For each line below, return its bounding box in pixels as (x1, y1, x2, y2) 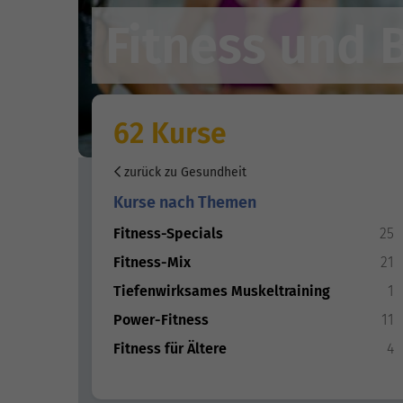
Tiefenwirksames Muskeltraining (113, 282, 330, 300)
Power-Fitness (113, 311, 209, 329)
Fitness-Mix (113, 254, 191, 272)
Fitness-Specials (113, 225, 223, 243)
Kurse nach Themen (113, 193, 256, 213)
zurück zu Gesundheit (121, 165, 246, 181)
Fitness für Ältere (113, 340, 227, 358)
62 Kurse (113, 116, 227, 151)
